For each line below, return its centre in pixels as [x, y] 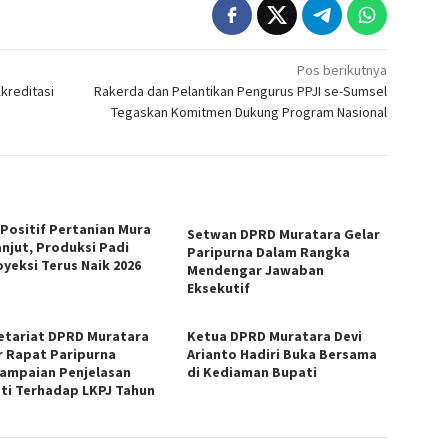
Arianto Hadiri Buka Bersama [282, 353]
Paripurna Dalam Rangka [269, 251]
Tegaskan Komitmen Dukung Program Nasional [249, 111]
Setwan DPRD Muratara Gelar [284, 233]
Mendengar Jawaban [256, 269]
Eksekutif [219, 287]
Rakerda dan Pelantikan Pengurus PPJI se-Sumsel [241, 90]
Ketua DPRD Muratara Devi [275, 335]
